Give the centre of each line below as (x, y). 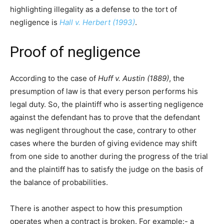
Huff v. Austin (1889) (133, 78)
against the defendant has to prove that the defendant (105, 117)
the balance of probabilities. (59, 182)
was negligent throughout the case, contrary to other (103, 130)
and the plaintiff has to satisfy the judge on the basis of (106, 169)
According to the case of (54, 78)
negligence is (35, 22)
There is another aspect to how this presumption (96, 208)
